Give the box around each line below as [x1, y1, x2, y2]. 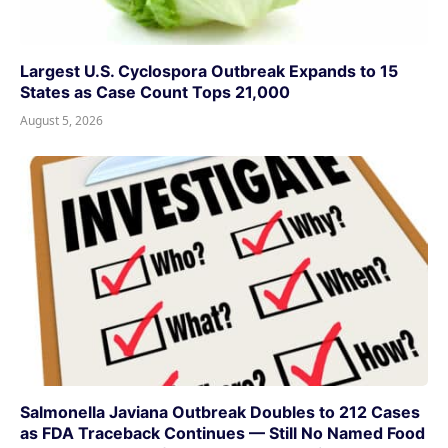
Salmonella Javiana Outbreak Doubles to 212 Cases [20, 401, 420, 422]
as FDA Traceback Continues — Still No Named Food [20, 422, 425, 443]
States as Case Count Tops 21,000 [20, 82, 290, 103]
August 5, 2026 [20, 112, 103, 130]
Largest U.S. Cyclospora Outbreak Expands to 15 [20, 61, 398, 82]
